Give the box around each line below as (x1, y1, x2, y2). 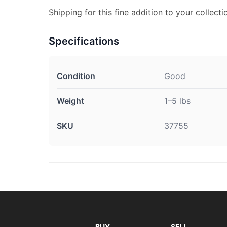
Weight (57, 95, 84, 106)
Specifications (49, 34, 119, 47)
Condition (57, 70, 95, 81)
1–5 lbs (164, 95, 191, 106)
